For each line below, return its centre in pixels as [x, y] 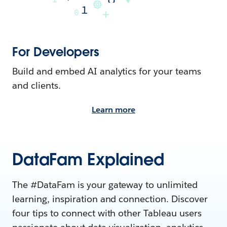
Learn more [113, 110]
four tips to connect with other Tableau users [107, 213]
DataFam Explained [88, 160]
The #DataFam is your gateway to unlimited [105, 185]
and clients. [36, 86]
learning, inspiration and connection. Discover [110, 199]
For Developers [56, 52]
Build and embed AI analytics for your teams [107, 71]
